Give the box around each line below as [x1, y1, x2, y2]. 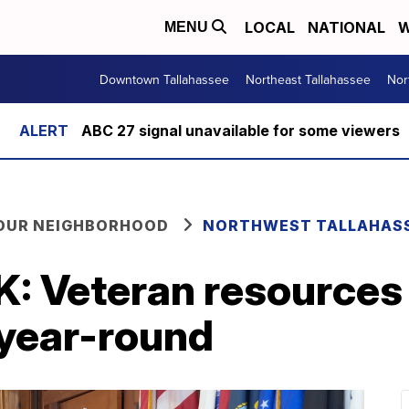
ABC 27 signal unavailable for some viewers [80, 121, 400, 140]
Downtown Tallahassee [100, 69, 229, 89]
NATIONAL [308, 18, 385, 37]
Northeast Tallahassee [246, 69, 371, 89]
